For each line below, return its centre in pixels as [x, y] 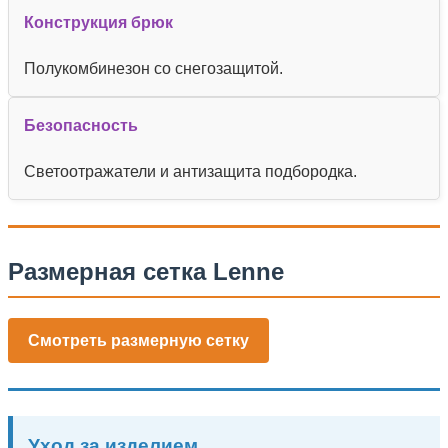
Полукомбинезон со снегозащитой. [153, 68]
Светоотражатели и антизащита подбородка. [190, 172]
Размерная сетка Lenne [146, 272]
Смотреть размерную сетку [138, 341]
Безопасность [81, 125]
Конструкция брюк [98, 22]
